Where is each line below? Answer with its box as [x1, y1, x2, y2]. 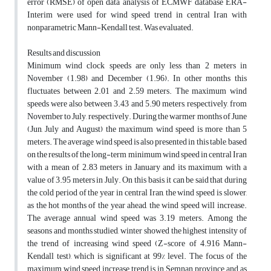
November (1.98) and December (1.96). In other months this [27, 70, 247, 87]
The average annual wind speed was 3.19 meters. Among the [27, 210, 247, 227]
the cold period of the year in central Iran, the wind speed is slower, [27, 184, 247, 201]
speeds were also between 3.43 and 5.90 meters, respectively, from [27, 96, 247, 113]
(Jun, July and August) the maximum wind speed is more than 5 [27, 121, 247, 138]
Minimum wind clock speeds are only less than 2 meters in [27, 57, 247, 74]
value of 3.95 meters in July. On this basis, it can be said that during [27, 172, 247, 189]
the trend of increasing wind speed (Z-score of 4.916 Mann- [27, 235, 247, 252]
